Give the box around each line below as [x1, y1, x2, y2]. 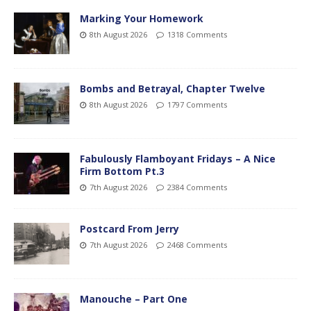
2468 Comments [167, 239, 227, 250]
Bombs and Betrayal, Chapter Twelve [80, 81, 265, 95]
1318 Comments [167, 28, 227, 40]
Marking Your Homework [80, 11, 203, 25]
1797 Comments [167, 99, 227, 110]
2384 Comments [167, 181, 227, 192]
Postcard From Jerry [80, 221, 179, 235]
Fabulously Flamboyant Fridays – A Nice [80, 151, 276, 165]
